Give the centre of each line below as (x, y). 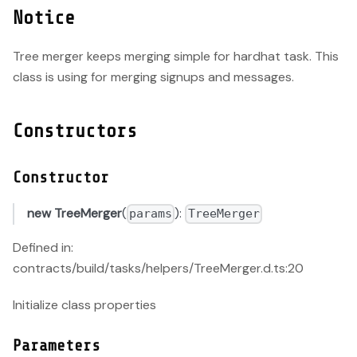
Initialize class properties (84, 304)
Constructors (75, 131)
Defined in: (43, 247)
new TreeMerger (75, 214)
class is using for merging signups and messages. (153, 77)
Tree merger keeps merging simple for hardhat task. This (176, 57)
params (151, 214)
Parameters (57, 345)
